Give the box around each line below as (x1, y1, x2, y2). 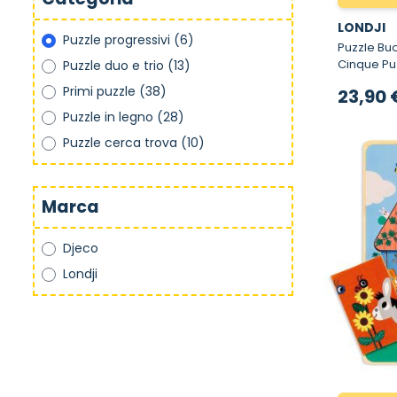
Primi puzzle (63, 82, 136, 100)
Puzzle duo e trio (63, 57, 164, 74)
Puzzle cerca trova (63, 134, 177, 152)
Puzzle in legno (63, 108, 153, 126)
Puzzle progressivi (63, 31, 170, 49)
